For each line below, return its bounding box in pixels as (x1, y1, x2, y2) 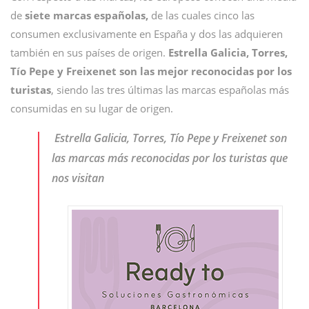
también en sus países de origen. (10, 45, 168, 59)
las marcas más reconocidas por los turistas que (52, 150, 288, 166)
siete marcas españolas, (22, 8, 148, 22)
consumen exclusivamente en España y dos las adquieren (10, 26, 283, 41)
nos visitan (52, 170, 104, 186)
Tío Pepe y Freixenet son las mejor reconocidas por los (10, 63, 292, 78)
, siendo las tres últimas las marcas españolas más (51, 82, 289, 97)
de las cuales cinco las (148, 8, 255, 22)
